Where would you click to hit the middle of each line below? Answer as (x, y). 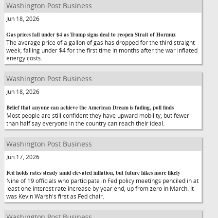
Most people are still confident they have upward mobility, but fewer (98, 115)
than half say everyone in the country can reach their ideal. (85, 123)
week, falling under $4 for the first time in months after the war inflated (102, 50)
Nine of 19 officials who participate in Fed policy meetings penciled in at (102, 181)
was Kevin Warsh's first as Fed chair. (55, 196)
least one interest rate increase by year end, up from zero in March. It (100, 188)
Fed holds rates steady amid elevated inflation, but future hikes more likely (93, 173)
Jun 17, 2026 (23, 157)
